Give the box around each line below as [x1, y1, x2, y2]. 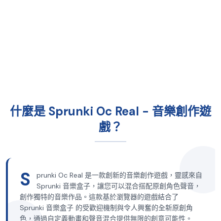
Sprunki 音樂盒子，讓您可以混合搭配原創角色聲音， [37, 182, 201, 190]
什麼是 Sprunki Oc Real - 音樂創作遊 [10, 104, 211, 119]
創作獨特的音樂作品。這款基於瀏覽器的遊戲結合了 [20, 192, 179, 201]
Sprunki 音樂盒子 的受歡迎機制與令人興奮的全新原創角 [20, 203, 193, 212]
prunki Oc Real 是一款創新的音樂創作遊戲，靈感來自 [37, 171, 202, 180]
